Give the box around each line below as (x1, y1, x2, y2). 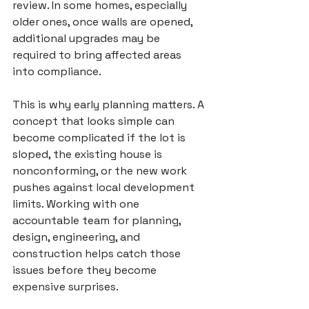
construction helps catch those (12, 246, 183, 261)
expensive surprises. (12, 279, 119, 294)
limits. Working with (12, 197, 119, 211)
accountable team (12, 213, 110, 228)
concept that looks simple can (12, 114, 177, 128)
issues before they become (12, 263, 159, 277)
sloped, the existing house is (12, 147, 165, 161)
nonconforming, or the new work (12, 163, 190, 178)
